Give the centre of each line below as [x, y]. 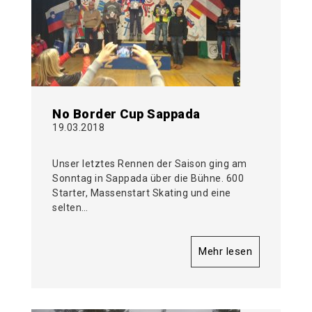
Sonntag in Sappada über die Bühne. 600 [148, 179]
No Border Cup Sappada [126, 114]
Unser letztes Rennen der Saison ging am [150, 164]
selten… [70, 208]
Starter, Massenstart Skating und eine [142, 193]
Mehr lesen [225, 252]
